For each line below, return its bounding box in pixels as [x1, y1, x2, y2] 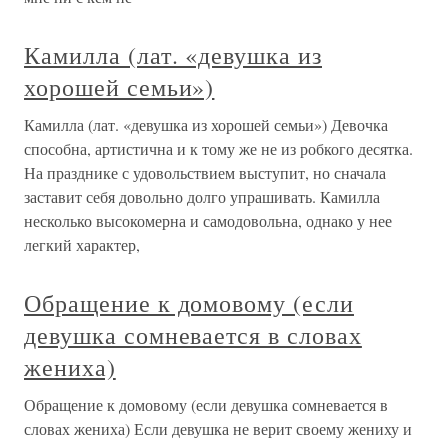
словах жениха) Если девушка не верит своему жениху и [24, 418, 412, 439]
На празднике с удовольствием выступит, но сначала [24, 162, 386, 183]
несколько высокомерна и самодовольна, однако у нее [24, 210, 392, 231]
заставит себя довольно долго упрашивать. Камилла [24, 186, 380, 207]
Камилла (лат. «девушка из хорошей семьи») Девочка [24, 114, 388, 135]
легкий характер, [24, 234, 140, 255]
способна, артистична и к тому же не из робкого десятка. [24, 138, 413, 159]
